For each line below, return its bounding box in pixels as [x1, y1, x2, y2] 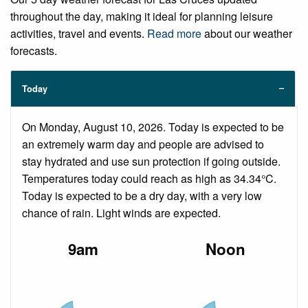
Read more [147, 25, 201, 42]
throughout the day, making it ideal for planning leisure [10, 8, 273, 25]
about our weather [201, 25, 292, 42]
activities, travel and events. [10, 25, 147, 42]
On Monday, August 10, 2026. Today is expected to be [22, 119, 284, 135]
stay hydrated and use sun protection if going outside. [22, 153, 280, 170]
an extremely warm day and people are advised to [22, 136, 264, 153]
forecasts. [10, 43, 57, 59]
